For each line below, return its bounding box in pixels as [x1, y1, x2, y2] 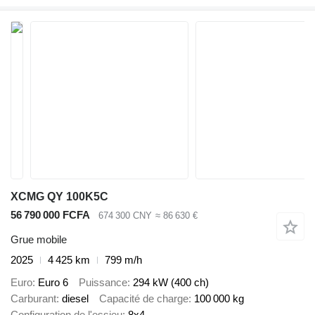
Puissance [79, 276, 127, 289]
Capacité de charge [99, 292, 188, 305]
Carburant [11, 292, 56, 305]
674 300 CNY [98, 210, 152, 221]
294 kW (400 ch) [133, 276, 209, 289]
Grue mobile [11, 233, 67, 245]
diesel [62, 292, 89, 305]
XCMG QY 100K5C [11, 191, 108, 202]
